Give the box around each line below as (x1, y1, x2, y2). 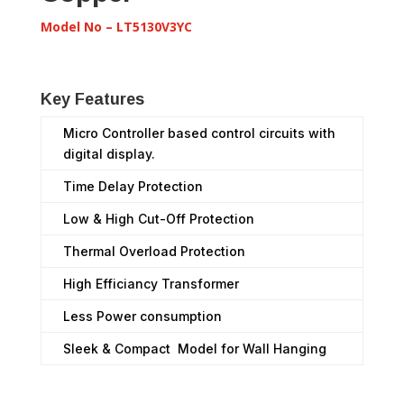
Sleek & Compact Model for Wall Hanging (62, 341, 326, 357)
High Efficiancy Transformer (62, 276, 239, 292)
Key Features (40, 90, 144, 109)
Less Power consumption (62, 308, 222, 325)
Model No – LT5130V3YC (40, 18, 192, 36)
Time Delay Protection (62, 179, 203, 195)
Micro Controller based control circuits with (62, 125, 335, 142)
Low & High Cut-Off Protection (62, 211, 254, 227)
